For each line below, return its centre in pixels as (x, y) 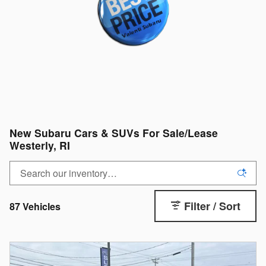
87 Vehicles (35, 207)
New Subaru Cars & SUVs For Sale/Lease (114, 133)
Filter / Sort (212, 206)
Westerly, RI (40, 145)
